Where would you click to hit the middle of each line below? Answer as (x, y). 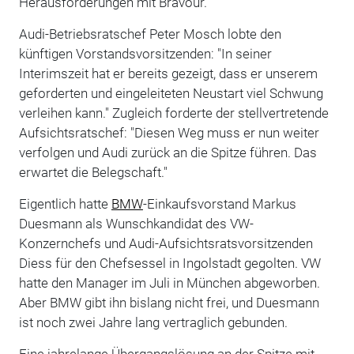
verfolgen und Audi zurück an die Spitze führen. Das (168, 152)
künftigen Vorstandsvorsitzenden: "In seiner (145, 53)
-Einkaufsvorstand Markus (219, 203)
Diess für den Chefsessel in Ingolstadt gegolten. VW (169, 263)
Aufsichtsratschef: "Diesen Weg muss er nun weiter (169, 132)
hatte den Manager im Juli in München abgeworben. (169, 282)
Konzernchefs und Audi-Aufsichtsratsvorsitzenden (166, 243)
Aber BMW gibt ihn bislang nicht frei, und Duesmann (169, 302)
